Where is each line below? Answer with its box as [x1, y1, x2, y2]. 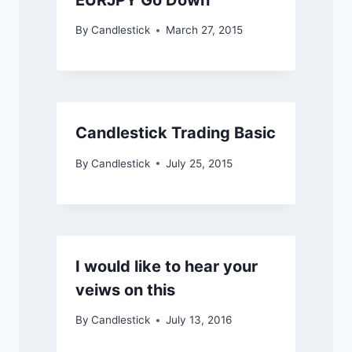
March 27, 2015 [166, 24, 244, 37]
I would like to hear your [75, 256, 258, 276]
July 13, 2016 [166, 313, 233, 327]
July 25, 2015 [166, 156, 233, 170]
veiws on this [75, 280, 175, 299]
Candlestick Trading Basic [75, 123, 276, 143]
